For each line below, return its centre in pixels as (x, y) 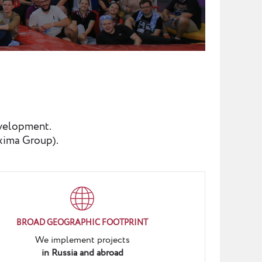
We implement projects (82, 240)
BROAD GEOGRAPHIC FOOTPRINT (82, 223)
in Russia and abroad (82, 253)
